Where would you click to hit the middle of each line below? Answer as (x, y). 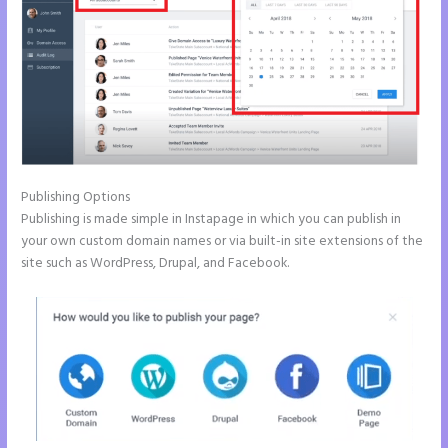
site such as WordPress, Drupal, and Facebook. (155, 264)
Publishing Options (76, 198)
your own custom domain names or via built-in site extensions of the (222, 242)
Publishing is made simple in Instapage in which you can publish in (211, 220)
